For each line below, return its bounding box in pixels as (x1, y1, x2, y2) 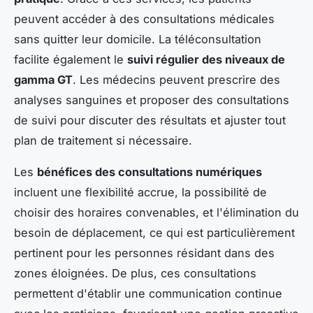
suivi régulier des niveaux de (127, 52, 285, 66)
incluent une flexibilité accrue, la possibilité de (14, 184, 267, 199)
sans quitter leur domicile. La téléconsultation (14, 31, 261, 46)
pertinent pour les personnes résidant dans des (14, 245, 275, 260)
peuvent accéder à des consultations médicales (14, 11, 275, 26)
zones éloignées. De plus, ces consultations (14, 265, 256, 280)
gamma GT (14, 72, 73, 87)
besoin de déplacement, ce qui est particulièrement (14, 225, 295, 240)
